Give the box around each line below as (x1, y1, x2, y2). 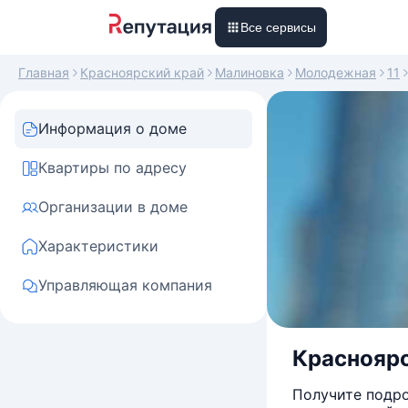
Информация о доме (38, 119, 187, 138)
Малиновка (215, 65, 284, 80)
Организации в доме (38, 198, 188, 216)
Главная (18, 65, 69, 80)
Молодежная (295, 65, 376, 80)
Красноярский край (80, 65, 204, 80)
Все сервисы (240, 20, 316, 35)
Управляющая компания (38, 276, 212, 294)
